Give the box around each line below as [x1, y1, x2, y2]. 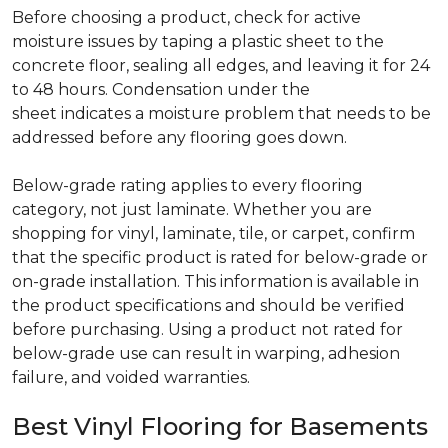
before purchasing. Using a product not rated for [12, 320, 403, 339]
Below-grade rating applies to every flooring [12, 176, 363, 195]
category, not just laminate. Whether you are [12, 200, 372, 219]
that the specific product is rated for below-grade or [12, 248, 428, 267]
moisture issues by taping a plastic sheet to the [12, 32, 384, 51]
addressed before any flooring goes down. [12, 128, 355, 147]
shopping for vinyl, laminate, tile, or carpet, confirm [12, 224, 415, 243]
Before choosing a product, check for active [12, 8, 361, 27]
